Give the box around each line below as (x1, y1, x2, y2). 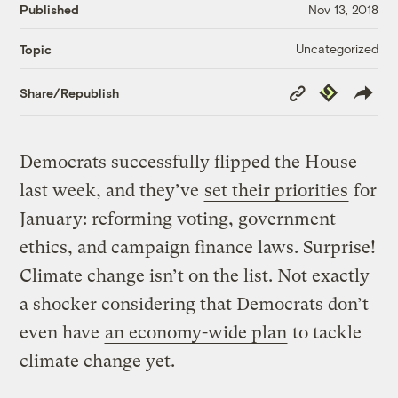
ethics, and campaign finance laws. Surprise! (20, 237, 377, 259)
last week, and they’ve (20, 180, 204, 202)
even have (20, 322, 105, 344)
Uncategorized (295, 41, 378, 57)
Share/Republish (20, 84, 120, 100)
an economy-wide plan (105, 322, 288, 344)
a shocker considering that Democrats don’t (20, 294, 370, 315)
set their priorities (204, 180, 349, 202)
